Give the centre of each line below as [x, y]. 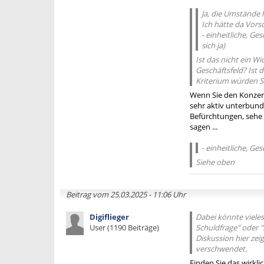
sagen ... [204, 127]
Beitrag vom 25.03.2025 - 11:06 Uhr [126, 194]
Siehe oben [215, 162]
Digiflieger [109, 217]
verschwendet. [221, 249]
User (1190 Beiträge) [124, 227]
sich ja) [213, 45]
